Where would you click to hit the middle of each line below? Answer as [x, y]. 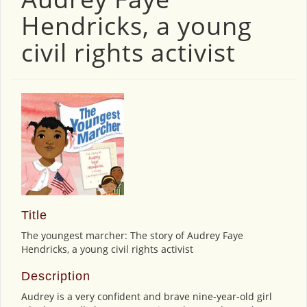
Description [56, 276]
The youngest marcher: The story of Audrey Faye [132, 235]
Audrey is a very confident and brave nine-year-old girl [147, 296]
